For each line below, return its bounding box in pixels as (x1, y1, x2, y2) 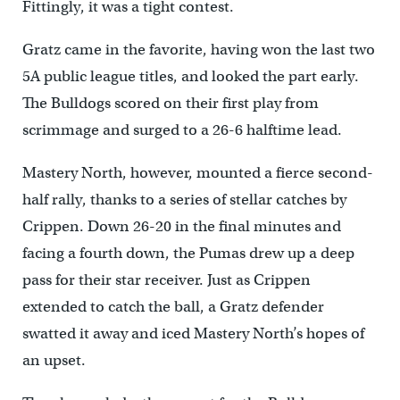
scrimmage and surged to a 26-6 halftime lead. (21, 120, 342, 139)
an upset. (21, 350, 86, 370)
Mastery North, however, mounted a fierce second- (21, 162, 373, 182)
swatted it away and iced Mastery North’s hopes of (21, 323, 364, 343)
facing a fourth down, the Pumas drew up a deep (21, 243, 354, 262)
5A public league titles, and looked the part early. (21, 66, 359, 86)
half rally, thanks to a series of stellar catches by (21, 189, 346, 209)
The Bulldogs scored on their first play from (21, 93, 319, 112)
